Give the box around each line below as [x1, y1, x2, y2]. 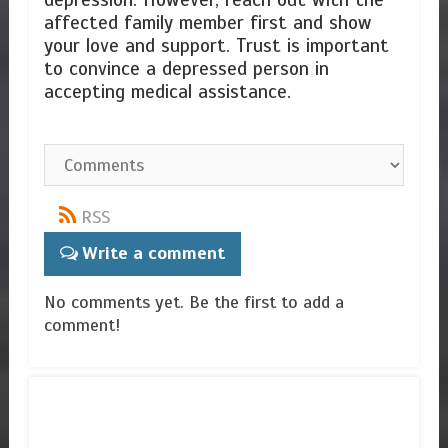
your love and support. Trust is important [43, 34, 389, 59]
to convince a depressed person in [43, 57, 329, 82]
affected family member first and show [43, 11, 372, 36]
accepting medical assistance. [43, 80, 297, 105]
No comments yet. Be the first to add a [43, 291, 344, 314]
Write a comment [81, 242, 225, 265]
